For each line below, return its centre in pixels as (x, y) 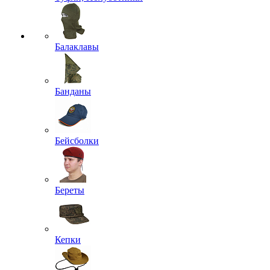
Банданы (73, 91)
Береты (70, 190)
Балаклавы (77, 47)
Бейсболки (77, 141)
